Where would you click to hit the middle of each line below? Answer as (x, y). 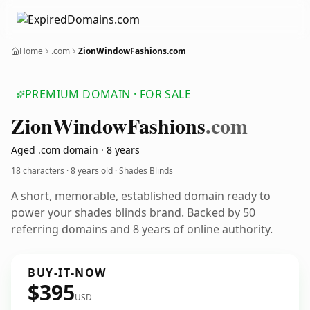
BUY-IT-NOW (67, 273)
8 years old (92, 171)
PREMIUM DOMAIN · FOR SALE (108, 94)
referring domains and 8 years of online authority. (142, 229)
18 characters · (41, 171)
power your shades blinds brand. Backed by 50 (133, 212)
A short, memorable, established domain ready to (141, 196)
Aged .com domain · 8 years (75, 150)
